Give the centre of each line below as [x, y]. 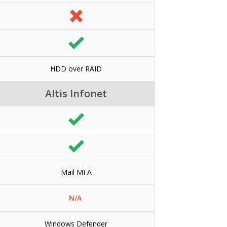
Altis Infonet [76, 93]
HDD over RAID [76, 68]
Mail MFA [76, 172]
